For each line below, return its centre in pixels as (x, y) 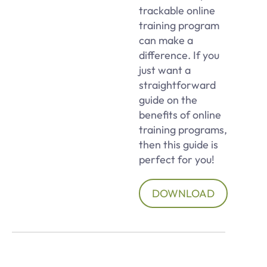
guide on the (168, 100)
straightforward (178, 85)
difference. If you (179, 55)
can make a (166, 40)
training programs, (183, 129)
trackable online (177, 10)
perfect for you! (177, 159)
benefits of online (180, 114)
